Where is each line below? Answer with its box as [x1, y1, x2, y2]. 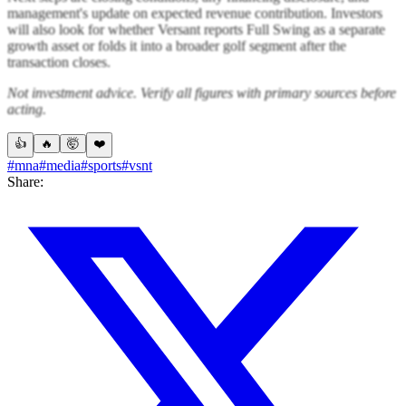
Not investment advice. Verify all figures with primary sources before [7, 84, 396, 101]
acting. [7, 101, 46, 117]
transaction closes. [7, 53, 111, 70]
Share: [7, 173, 43, 189]
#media [39, 157, 81, 173]
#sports [81, 157, 121, 173]
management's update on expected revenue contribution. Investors [7, 5, 382, 21]
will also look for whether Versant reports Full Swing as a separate [7, 21, 385, 37]
